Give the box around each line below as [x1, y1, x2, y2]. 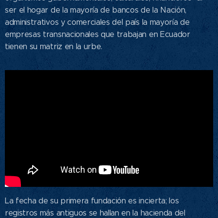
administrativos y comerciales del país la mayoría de [5, 17, 190, 27]
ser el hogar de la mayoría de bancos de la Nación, [5, 5, 186, 15]
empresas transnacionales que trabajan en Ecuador [5, 29, 190, 39]
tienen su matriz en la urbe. [5, 41, 103, 51]
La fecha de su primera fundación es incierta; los [5, 196, 179, 206]
